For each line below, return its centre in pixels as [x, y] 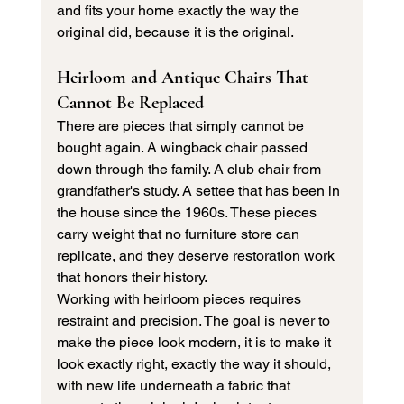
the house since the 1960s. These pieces [188, 213]
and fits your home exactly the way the [179, 11]
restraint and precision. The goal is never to [195, 321]
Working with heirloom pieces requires [180, 299]
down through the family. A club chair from [190, 170]
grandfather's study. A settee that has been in [200, 191]
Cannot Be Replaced [130, 103]
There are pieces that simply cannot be [182, 126]
